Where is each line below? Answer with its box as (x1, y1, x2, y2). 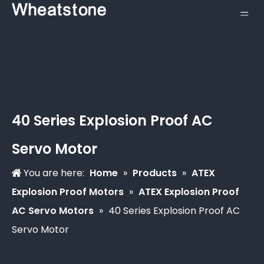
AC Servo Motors (12, 204, 94, 217)
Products (133, 166, 177, 180)
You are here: (21, 166, 87, 180)
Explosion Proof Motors (12, 185, 124, 199)
